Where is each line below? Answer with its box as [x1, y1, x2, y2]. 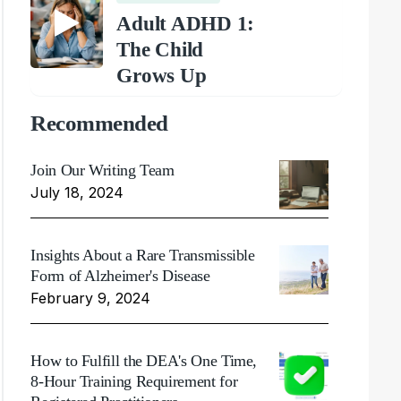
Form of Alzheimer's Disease [30, 266, 210, 285]
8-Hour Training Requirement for [30, 371, 238, 390]
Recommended [30, 110, 168, 135]
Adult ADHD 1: [116, 12, 255, 35]
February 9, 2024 [30, 288, 151, 307]
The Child [116, 38, 204, 61]
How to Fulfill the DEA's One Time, [30, 351, 258, 370]
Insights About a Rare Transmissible [30, 245, 255, 264]
